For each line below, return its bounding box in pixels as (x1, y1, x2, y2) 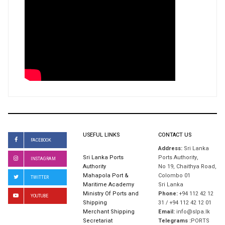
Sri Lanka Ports (83, 154, 124, 162)
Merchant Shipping (83, 208, 135, 216)
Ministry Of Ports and (83, 190, 139, 198)
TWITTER (31, 174, 49, 181)
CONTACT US (158, 131, 191, 140)
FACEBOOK (31, 137, 51, 144)
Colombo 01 (158, 172, 190, 180)
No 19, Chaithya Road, (158, 163, 216, 171)
